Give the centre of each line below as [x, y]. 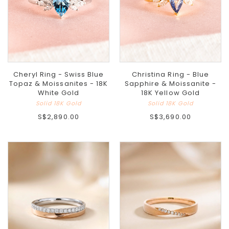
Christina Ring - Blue [170, 75]
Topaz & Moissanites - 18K [59, 84]
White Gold [59, 93]
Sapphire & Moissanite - [170, 84]
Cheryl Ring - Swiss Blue [59, 75]
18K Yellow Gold [170, 93]
